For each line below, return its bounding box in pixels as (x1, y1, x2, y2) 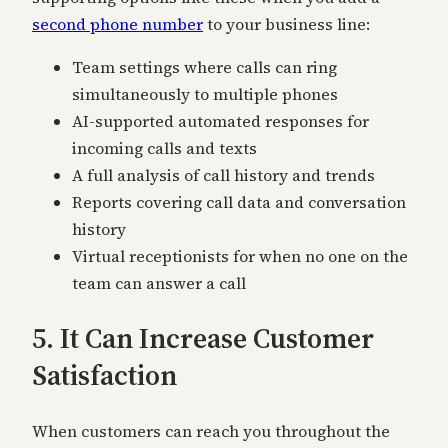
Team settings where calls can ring (72, 56, 337, 79)
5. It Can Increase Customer (32, 319, 374, 358)
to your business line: (203, 13, 370, 36)
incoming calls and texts (72, 137, 257, 160)
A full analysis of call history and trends (72, 164, 375, 187)
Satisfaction (32, 356, 177, 395)
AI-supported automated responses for (72, 110, 369, 133)
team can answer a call (72, 272, 246, 295)
